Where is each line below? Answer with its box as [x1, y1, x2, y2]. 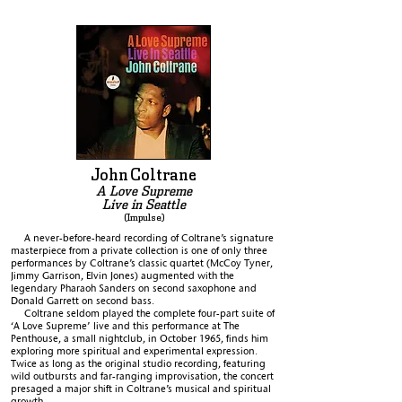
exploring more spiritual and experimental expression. [11, 345, 258, 357]
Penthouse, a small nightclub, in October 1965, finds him [11, 332, 268, 345]
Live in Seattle [101, 196, 186, 212]
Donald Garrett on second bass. [11, 294, 157, 307]
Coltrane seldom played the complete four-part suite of [11, 307, 275, 319]
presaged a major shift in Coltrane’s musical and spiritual [11, 382, 271, 395]
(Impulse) [123, 211, 164, 223]
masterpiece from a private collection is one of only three [11, 244, 267, 257]
